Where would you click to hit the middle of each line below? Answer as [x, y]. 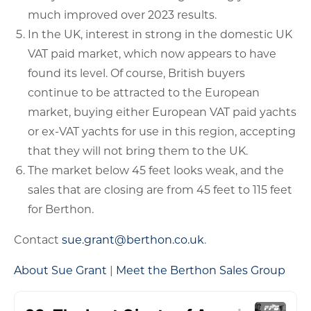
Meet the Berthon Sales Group [201, 270]
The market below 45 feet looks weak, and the [156, 170]
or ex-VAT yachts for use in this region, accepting [162, 131]
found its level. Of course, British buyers [136, 73]
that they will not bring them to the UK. [138, 150]
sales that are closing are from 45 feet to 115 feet [160, 189]
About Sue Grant [60, 270]
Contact [38, 239]
